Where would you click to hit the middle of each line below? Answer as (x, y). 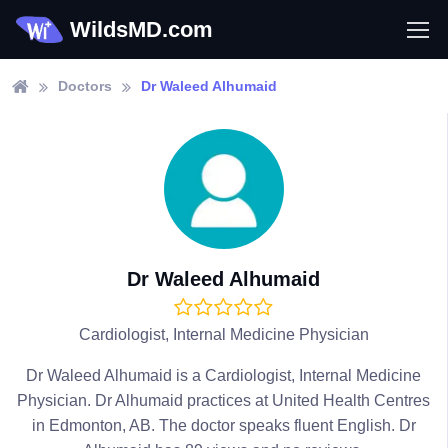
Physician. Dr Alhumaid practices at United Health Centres (223, 400)
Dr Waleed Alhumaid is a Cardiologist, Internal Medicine (223, 375)
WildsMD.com (141, 29)
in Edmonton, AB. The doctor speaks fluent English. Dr (223, 425)
